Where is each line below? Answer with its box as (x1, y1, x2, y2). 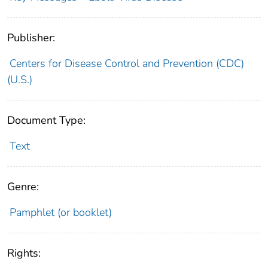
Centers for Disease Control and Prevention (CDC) (9, 56, 244, 71)
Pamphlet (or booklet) (9, 205, 112, 220)
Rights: (7, 245, 41, 260)
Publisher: (7, 30, 55, 45)
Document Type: (7, 112, 86, 127)
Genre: (7, 179, 39, 194)
